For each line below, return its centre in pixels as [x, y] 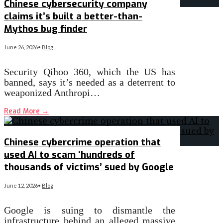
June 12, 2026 [21, 186]
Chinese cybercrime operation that [82, 142]
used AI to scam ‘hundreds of [69, 155]
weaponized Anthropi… [52, 92]
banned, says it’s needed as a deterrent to [90, 82]
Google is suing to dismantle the [90, 210]
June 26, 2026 [21, 47]
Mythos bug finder [46, 28]
